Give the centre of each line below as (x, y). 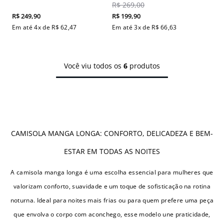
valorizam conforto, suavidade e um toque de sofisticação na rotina (112, 186)
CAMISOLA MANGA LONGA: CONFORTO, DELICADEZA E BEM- (112, 133)
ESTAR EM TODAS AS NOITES (112, 151)
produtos (144, 66)
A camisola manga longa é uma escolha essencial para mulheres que (112, 172)
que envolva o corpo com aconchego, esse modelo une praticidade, (112, 214)
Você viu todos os (94, 66)
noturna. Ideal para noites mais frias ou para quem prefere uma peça (112, 200)
